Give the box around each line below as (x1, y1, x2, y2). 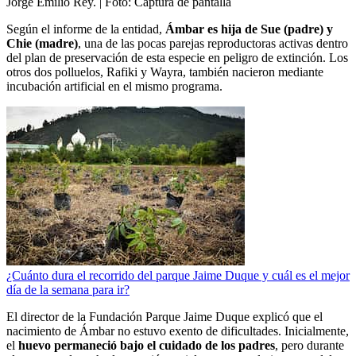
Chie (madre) (6, 36, 78, 50)
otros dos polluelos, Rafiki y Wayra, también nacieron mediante (6, 64, 323, 79)
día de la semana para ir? (6, 282, 130, 296)
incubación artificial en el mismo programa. (6, 79, 222, 93)
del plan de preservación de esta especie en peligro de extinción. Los (6, 50, 348, 64)
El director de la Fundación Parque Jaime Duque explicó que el (6, 309, 323, 323)
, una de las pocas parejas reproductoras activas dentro (78, 36, 348, 50)
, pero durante (275, 338, 344, 352)
